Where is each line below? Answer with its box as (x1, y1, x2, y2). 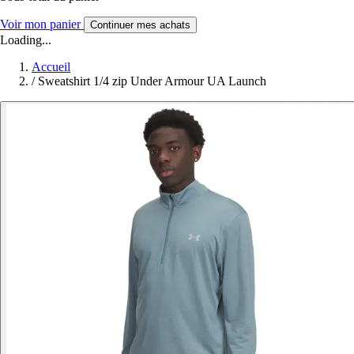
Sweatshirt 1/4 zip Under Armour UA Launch (38, 73, 266, 88)
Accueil (32, 59, 70, 73)
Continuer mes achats (90, 18, 190, 31)
